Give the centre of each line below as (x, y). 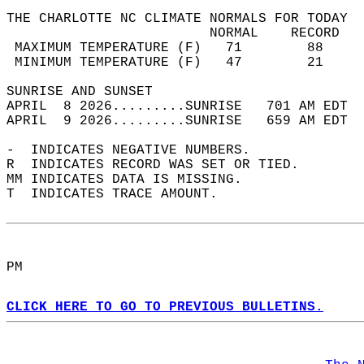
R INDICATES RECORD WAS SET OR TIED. (161, 165)
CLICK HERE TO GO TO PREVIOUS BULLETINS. (165, 307)
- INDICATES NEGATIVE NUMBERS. (136, 150)
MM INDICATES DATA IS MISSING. (132, 180)
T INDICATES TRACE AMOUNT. (120, 194)
